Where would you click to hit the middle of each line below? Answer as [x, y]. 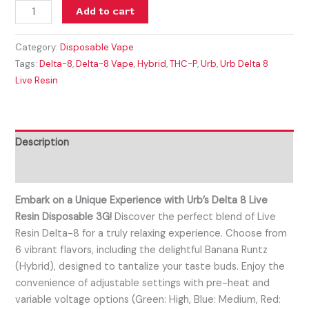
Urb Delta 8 [245, 64]
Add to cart [105, 12]
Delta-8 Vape [105, 64]
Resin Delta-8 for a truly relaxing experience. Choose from [151, 234]
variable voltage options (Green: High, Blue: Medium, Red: [148, 300]
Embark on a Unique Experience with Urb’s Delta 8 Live [142, 201]
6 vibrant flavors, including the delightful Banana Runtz [142, 250]
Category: [38, 48]
